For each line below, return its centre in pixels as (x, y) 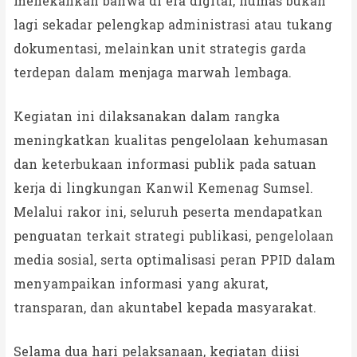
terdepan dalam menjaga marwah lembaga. (152, 73)
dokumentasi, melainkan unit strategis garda (159, 49)
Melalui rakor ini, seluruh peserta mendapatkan (168, 212)
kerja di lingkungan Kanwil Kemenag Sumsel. (163, 188)
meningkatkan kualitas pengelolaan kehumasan (171, 140)
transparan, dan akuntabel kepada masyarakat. (165, 308)
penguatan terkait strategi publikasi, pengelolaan (173, 236)
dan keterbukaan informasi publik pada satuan (165, 164)
